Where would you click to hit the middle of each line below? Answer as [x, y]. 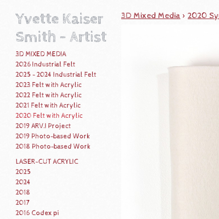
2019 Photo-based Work [53, 137]
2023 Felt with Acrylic [49, 85]
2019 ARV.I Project [43, 126]
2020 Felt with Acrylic [49, 116]
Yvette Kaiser [59, 19]
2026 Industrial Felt [45, 65]
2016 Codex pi [37, 213]
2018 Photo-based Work [53, 147]
